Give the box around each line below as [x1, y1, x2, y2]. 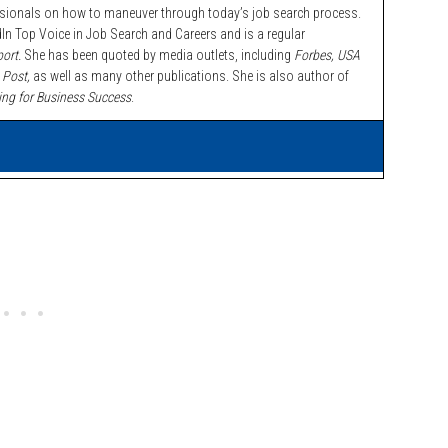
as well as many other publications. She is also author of [33, 68, 349, 84]
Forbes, [291, 47, 337, 63]
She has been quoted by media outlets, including [24, 47, 291, 63]
